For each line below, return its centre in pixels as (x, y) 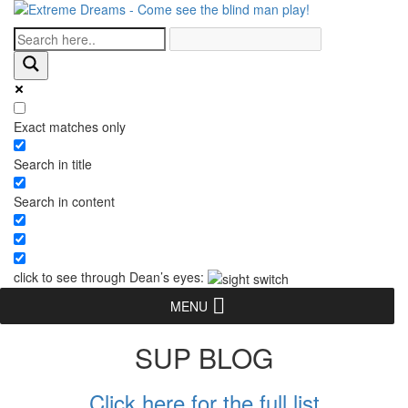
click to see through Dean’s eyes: (111, 277)
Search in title (53, 164)
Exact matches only (70, 127)
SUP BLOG (204, 358)
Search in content (64, 201)
